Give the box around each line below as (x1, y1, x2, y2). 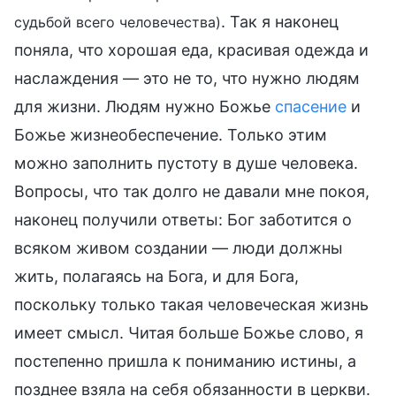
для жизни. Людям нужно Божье (14, 96, 275, 116)
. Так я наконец (221, 11, 339, 31)
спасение (275, 96, 346, 116)
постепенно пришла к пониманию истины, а (14, 351, 356, 370)
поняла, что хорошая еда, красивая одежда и (14, 40, 369, 59)
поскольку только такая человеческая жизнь (14, 294, 369, 314)
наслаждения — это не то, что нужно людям (14, 68, 360, 88)
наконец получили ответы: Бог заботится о (14, 209, 352, 229)
